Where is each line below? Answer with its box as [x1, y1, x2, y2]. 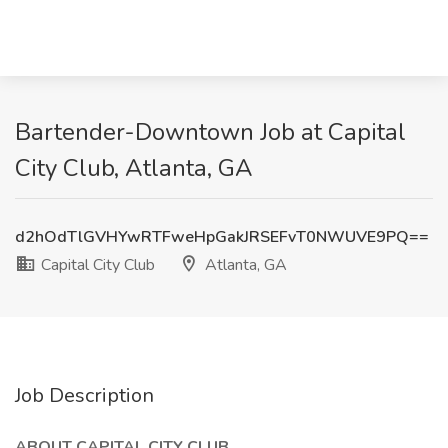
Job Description [15, 382, 154, 409]
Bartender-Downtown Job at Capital [15, 116, 406, 148]
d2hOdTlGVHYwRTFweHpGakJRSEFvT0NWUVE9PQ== [15, 226, 429, 248]
